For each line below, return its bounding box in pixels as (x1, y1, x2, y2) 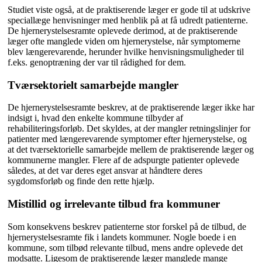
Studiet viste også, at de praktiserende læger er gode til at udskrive (8, 4, 250, 15)
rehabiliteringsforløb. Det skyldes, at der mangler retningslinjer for (8, 123, 250, 134)
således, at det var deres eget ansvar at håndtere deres (8, 166, 202, 176)
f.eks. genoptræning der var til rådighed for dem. (8, 57, 186, 67)
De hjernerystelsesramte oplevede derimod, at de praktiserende (8, 25, 237, 36)
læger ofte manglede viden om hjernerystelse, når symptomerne (8, 36, 240, 46)
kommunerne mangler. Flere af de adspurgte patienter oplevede (8, 155, 239, 166)
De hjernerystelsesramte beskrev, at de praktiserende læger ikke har (8, 102, 254, 113)
